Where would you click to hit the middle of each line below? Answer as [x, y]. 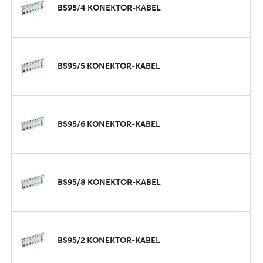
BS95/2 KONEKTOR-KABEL [109, 240]
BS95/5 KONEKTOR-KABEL [109, 66]
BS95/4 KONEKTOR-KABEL [109, 8]
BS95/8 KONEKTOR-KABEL [109, 182]
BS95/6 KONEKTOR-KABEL [109, 124]
